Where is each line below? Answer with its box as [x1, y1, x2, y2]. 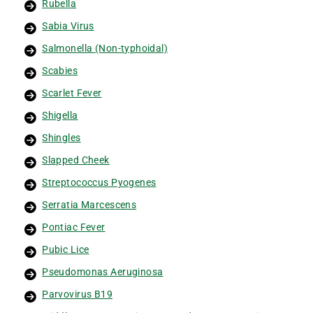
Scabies [42, 64, 78, 76]
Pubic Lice [42, 243, 89, 255]
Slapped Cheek [42, 154, 110, 166]
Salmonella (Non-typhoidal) [42, 42, 168, 54]
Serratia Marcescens [42, 198, 137, 210]
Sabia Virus [42, 20, 94, 31]
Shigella [42, 109, 78, 121]
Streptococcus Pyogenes [42, 176, 156, 188]
